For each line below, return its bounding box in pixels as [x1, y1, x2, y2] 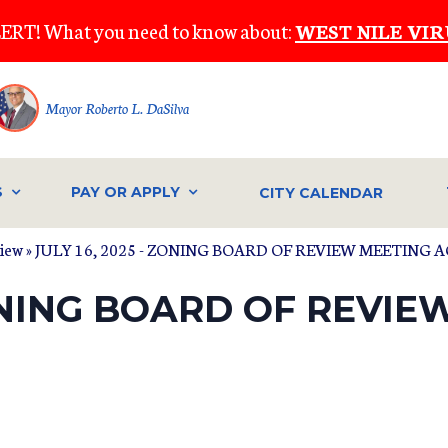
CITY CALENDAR [259, 183, 384, 202]
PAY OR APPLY [70, 183, 180, 202]
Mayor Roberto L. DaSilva [45, 98, 189, 118]
